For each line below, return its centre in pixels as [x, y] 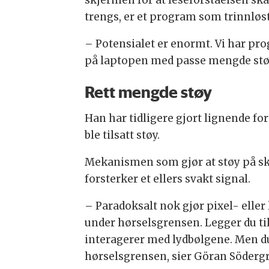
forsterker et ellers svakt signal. [167, 179]
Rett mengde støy [148, 92]
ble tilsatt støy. [122, 135]
